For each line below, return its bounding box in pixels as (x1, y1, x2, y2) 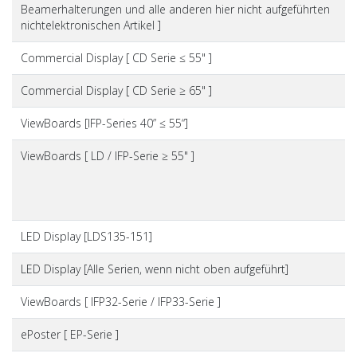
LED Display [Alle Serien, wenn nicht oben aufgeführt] (20, 261, 288, 277)
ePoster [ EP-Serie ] (20, 326, 119, 342)
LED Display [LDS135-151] (20, 228, 152, 244)
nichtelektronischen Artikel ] (20, 17, 161, 33)
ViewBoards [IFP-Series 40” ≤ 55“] (20, 115, 188, 131)
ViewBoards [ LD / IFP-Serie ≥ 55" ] (20, 147, 194, 163)
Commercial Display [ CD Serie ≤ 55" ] (20, 49, 212, 65)
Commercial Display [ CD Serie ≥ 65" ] (20, 82, 212, 98)
